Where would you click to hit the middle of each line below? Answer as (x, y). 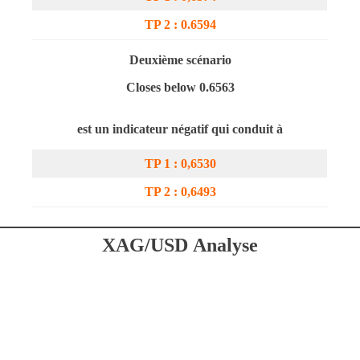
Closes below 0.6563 (180, 87)
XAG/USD (145, 245)
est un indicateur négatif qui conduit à (180, 129)
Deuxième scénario (180, 60)
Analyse (225, 245)
